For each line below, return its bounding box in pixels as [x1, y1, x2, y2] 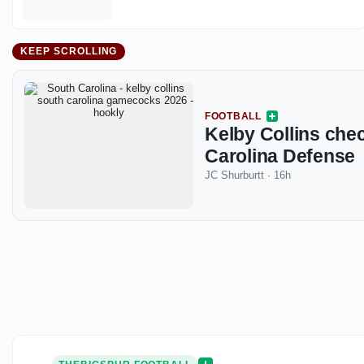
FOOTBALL [205, 110, 262, 122]
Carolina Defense [205, 145, 356, 167]
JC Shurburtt [205, 168, 264, 181]
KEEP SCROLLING [20, 45, 118, 58]
